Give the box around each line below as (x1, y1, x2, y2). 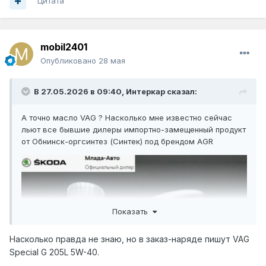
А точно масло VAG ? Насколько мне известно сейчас (21, 113, 232, 123)
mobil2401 (40, 41, 87, 53)
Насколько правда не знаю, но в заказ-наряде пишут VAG (9, 233, 249, 244)
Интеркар (126, 87, 165, 97)
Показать (112, 206, 153, 216)
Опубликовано (40, 56, 99, 66)
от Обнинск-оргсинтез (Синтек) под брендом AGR (21, 137, 213, 147)
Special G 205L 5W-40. (9, 246, 99, 257)
